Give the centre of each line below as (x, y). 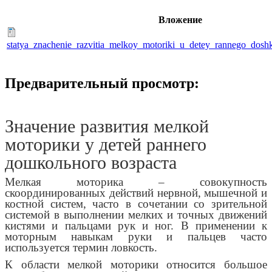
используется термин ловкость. (81, 248)
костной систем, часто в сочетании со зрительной (136, 204)
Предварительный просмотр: (102, 83)
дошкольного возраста (91, 161)
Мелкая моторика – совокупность (136, 182)
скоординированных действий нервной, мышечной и (136, 193)
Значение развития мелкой (107, 125)
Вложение (180, 20)
